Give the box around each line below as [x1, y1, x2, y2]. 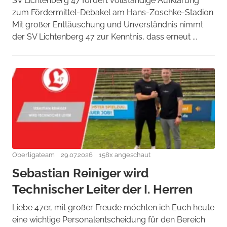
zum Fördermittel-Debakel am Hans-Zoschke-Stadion [12, 8, 213, 17]
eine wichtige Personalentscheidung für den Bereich [12, 215, 205, 224]
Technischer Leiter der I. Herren [12, 182, 193, 197]
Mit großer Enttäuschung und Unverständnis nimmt [12, 20, 203, 29]
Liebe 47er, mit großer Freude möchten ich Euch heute [12, 203, 214, 212]
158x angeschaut [99, 151, 150, 159]
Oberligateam [12, 151, 55, 159]
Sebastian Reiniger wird [12, 166, 148, 180]
